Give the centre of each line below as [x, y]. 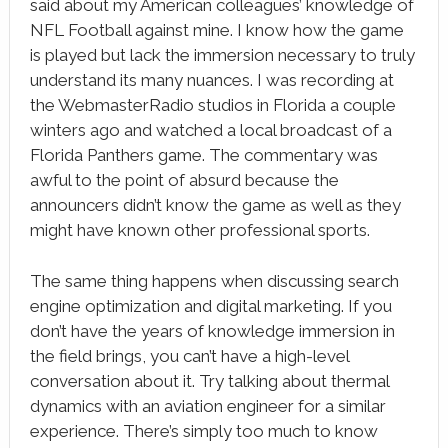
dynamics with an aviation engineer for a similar [207, 406]
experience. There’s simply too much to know [203, 431]
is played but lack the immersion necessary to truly [222, 55]
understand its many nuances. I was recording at [211, 80]
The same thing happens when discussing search [214, 281]
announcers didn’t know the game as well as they [215, 205]
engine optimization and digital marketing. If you [210, 306]
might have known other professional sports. [199, 230]
